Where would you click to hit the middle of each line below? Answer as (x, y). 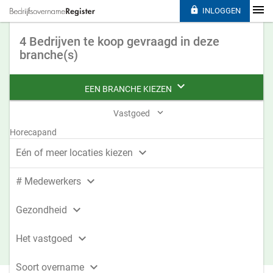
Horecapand (33, 132)
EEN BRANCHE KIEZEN (129, 89)
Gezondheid (43, 210)
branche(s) (49, 55)
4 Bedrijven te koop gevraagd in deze (119, 41)
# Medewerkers (50, 181)
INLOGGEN (221, 11)
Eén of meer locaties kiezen (76, 153)
